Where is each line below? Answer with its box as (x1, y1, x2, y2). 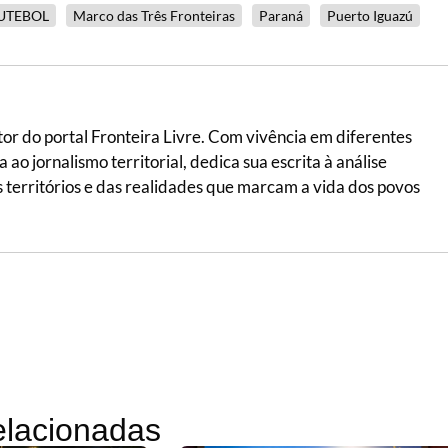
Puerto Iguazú (327, 6, 413, 24)
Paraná (259, 6, 303, 24)
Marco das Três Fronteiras (73, 6, 235, 24)
